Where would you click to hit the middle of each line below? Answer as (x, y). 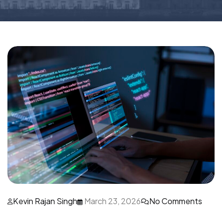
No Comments (176, 201)
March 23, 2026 (112, 201)
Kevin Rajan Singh (45, 201)
